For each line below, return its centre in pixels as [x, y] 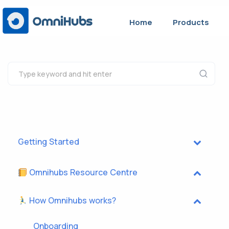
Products [191, 22]
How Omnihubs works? [72, 200]
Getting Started [49, 142]
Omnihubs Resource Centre [83, 172]
